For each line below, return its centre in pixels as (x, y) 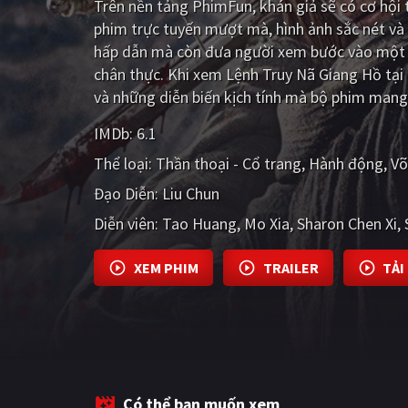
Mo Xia (267, 223)
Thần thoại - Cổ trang (229, 163)
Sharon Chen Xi (347, 223)
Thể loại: (123, 163)
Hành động (346, 163)
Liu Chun (191, 193)
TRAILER (291, 267)
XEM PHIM (166, 267)
